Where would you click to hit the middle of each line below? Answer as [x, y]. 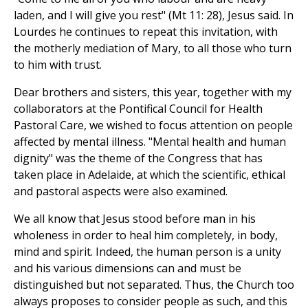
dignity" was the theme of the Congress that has [138, 158]
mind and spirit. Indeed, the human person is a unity [147, 252]
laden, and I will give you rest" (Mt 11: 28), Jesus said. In [154, 15]
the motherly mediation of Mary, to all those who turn [153, 48]
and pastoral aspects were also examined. [121, 191]
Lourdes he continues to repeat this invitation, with [146, 32]
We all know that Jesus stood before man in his [135, 219]
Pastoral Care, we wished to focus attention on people [153, 125]
